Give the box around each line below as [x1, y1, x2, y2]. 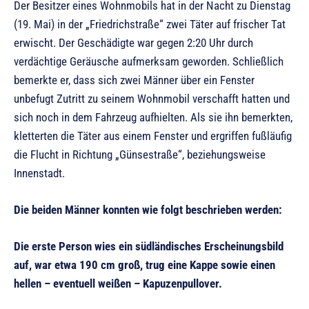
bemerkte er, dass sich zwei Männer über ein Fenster [14, 72, 255, 87]
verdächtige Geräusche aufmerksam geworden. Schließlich [14, 54, 283, 68]
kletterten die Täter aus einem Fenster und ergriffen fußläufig [14, 128, 292, 143]
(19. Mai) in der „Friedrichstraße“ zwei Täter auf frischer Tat [14, 17, 286, 31]
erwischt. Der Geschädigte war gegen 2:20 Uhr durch [14, 35, 253, 50]
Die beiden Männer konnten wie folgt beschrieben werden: [14, 202, 282, 217]
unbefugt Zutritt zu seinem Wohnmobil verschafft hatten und [14, 91, 290, 106]
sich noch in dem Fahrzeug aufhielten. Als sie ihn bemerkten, [14, 110, 292, 124]
